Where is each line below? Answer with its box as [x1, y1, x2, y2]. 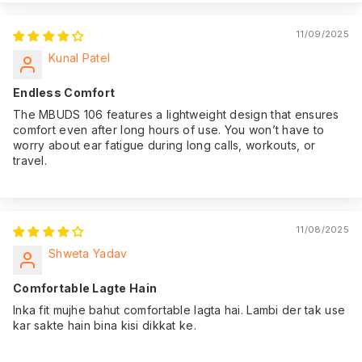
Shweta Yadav [48, 246, 128, 260]
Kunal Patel [48, 50, 111, 65]
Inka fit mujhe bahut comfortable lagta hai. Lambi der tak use [13, 302, 346, 317]
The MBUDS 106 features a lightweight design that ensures [13, 107, 339, 121]
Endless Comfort [13, 85, 116, 99]
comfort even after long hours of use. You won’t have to [13, 122, 325, 137]
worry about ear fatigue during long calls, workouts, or [13, 137, 316, 152]
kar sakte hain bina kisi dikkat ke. [13, 318, 196, 332]
